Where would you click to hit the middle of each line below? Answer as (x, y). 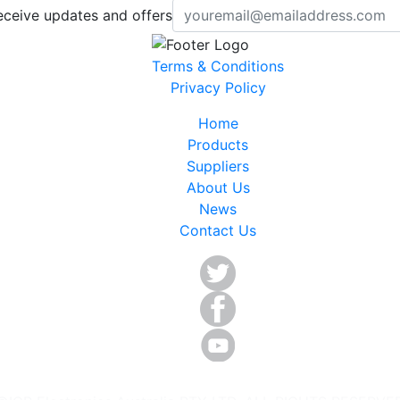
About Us (218, 187)
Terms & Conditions (218, 66)
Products (218, 144)
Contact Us (218, 230)
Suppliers (218, 166)
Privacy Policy (218, 87)
